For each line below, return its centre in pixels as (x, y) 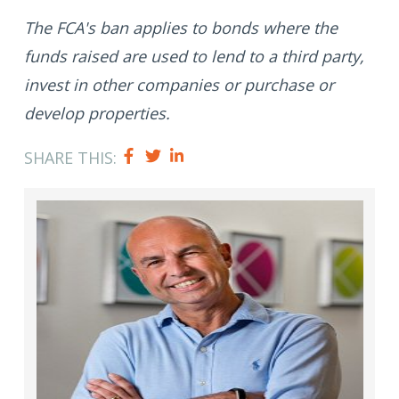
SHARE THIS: (70, 158)
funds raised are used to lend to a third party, (194, 57)
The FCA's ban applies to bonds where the (181, 28)
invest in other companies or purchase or (179, 85)
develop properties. (97, 114)
